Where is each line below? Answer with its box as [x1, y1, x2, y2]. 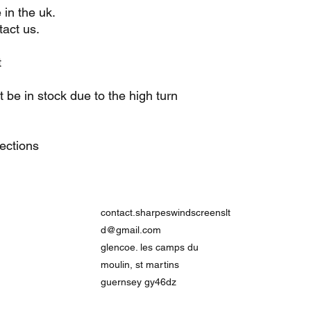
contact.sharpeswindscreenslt [101, 207, 230, 218]
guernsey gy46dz [101, 276, 176, 287]
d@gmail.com [101, 224, 161, 235]
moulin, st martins [101, 259, 179, 270]
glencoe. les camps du [101, 242, 199, 253]
